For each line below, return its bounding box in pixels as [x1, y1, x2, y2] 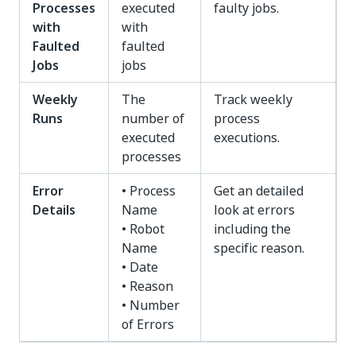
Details [33, 200, 75, 219]
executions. [214, 128, 280, 147]
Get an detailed [214, 181, 304, 200]
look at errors [214, 200, 295, 219]
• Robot [122, 219, 164, 238]
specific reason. [214, 238, 304, 257]
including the [214, 219, 291, 238]
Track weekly [214, 90, 292, 109]
